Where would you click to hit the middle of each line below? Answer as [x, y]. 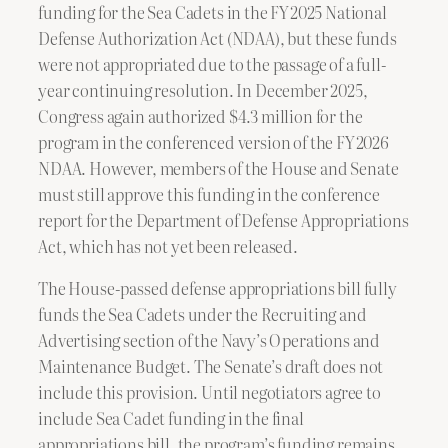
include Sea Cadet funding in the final [171, 418]
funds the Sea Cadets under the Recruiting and [202, 314]
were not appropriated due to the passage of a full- [212, 63]
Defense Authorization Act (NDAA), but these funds [217, 37]
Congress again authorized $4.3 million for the [200, 115]
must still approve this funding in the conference [209, 193]
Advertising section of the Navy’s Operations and [209, 340]
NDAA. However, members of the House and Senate [218, 167]
